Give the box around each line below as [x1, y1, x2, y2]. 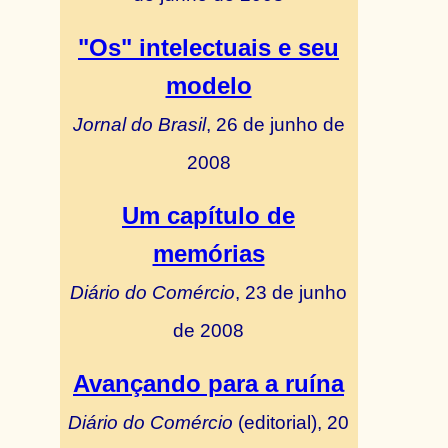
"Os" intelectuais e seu [78, 34, 339, 61]
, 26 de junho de [205, 113, 345, 135]
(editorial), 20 [233, 411, 349, 433]
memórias [152, 240, 265, 267]
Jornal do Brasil [72, 113, 206, 135]
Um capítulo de [122, 202, 295, 229]
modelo [165, 72, 252, 99]
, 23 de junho [235, 281, 347, 303]
